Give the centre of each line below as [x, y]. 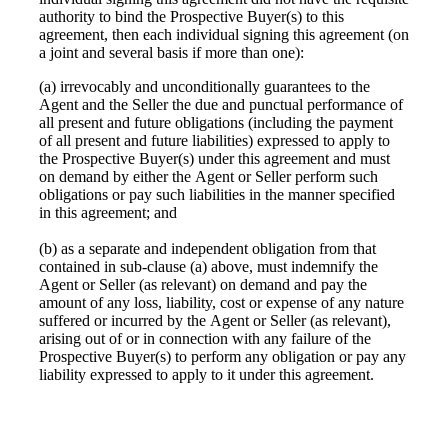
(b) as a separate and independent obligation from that [207, 249]
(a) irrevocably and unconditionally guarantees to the [204, 87]
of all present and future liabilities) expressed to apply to [214, 141]
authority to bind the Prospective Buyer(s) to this [191, 17]
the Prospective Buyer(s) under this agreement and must [214, 159]
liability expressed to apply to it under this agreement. [206, 375]
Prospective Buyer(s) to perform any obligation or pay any [222, 357]
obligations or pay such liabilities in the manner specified [217, 195]
